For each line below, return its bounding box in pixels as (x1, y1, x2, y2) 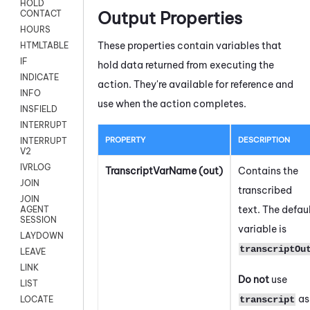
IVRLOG (20, 162, 51, 173)
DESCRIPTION (238, 134, 290, 145)
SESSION (20, 215, 57, 226)
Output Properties (98, 7, 242, 28)
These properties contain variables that (98, 39, 282, 52)
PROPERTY (105, 134, 145, 145)
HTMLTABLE (20, 40, 69, 51)
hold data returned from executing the (98, 58, 274, 71)
